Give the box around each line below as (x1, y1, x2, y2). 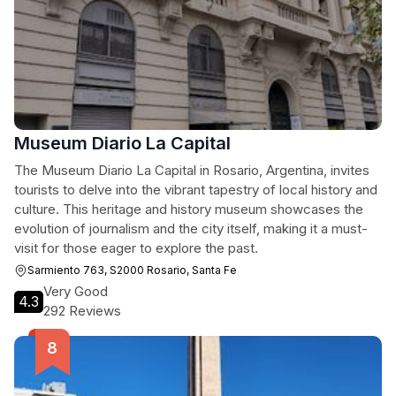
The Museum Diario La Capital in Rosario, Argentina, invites (14, 162, 369, 179)
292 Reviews (43, 302, 121, 319)
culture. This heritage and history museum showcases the (14, 201, 363, 217)
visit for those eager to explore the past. (14, 240, 258, 256)
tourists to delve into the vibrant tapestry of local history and (14, 181, 377, 198)
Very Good (43, 283, 108, 300)
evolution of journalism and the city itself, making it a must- (14, 220, 368, 237)
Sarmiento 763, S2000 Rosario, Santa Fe (27, 263, 237, 277)
